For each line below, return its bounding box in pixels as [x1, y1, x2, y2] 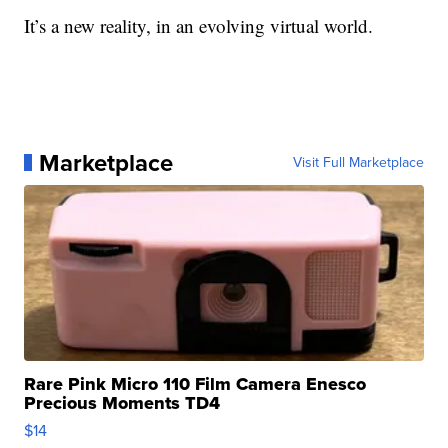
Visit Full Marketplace [292, 151, 424, 173]
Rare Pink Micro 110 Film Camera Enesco [24, 370, 367, 397]
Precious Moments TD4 [24, 389, 221, 416]
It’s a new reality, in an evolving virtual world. [24, 12, 374, 38]
